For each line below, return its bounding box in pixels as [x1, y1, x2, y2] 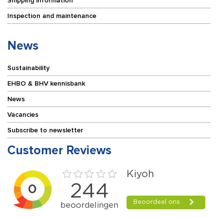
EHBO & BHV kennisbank [7, 79, 85, 88]
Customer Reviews [7, 143, 111, 158]
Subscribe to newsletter [7, 126, 83, 134]
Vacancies [7, 110, 38, 119]
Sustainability [7, 63, 50, 72]
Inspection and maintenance [7, 11, 96, 20]
